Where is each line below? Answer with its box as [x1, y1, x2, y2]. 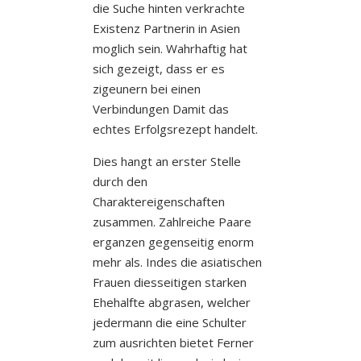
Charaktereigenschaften [92, 193, 225, 210]
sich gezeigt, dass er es [92, 60, 225, 77]
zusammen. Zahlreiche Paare [92, 213, 251, 230]
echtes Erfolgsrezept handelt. [92, 120, 258, 137]
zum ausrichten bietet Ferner [92, 334, 254, 351]
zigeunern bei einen [92, 80, 201, 97]
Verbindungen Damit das [92, 100, 229, 117]
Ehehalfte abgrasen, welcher [92, 293, 251, 310]
